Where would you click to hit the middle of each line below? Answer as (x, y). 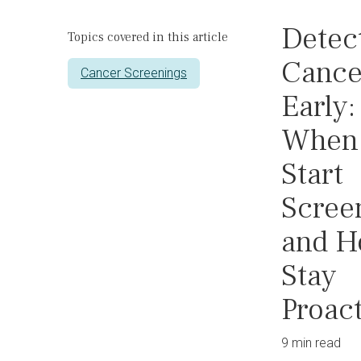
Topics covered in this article (148, 37)
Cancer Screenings (134, 73)
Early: (318, 107)
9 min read (311, 343)
